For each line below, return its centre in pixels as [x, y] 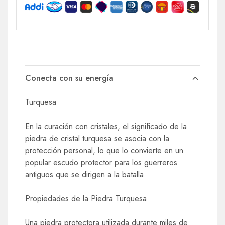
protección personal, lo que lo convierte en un [104, 150]
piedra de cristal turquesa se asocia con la [97, 138]
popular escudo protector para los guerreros [101, 162]
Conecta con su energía [69, 78]
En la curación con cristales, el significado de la [106, 126]
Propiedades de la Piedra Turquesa [86, 198]
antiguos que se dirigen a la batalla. [86, 174]
